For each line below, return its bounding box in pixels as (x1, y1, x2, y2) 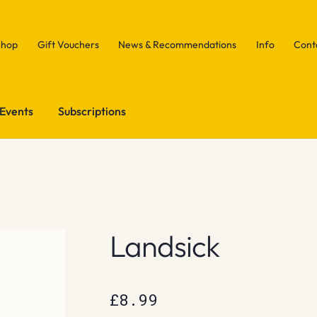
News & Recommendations (118, 38, 237, 51)
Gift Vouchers (37, 38, 99, 51)
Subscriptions (58, 103, 127, 118)
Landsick (109, 226, 219, 265)
